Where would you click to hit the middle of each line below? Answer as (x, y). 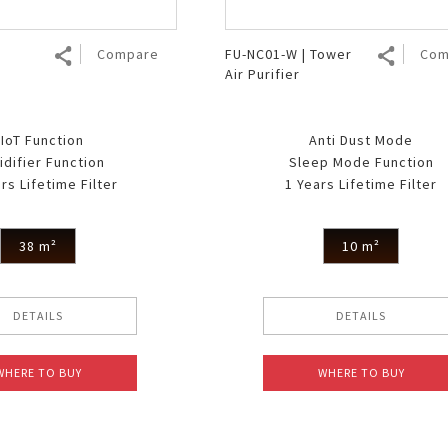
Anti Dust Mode (361, 139)
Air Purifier (262, 73)
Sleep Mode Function (361, 161)
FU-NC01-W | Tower (288, 53)
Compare (127, 53)
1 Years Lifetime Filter (361, 183)
